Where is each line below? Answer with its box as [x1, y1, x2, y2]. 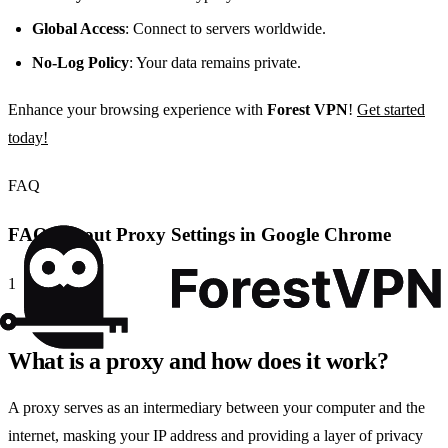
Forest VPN [267, 101, 348, 119]
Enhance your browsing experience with [8, 101, 267, 119]
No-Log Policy [32, 54, 129, 72]
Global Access [32, 20, 125, 38]
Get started [357, 101, 425, 119]
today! [8, 129, 48, 147]
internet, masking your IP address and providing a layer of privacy [8, 426, 423, 444]
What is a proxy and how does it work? [8, 347, 389, 374]
